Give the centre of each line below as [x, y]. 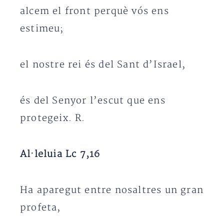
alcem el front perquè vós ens [94, 11]
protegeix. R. [53, 118]
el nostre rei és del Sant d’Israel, [103, 65]
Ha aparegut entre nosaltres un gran [112, 190]
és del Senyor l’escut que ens [93, 101]
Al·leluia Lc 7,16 [60, 154]
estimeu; [42, 29]
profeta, [40, 208]
